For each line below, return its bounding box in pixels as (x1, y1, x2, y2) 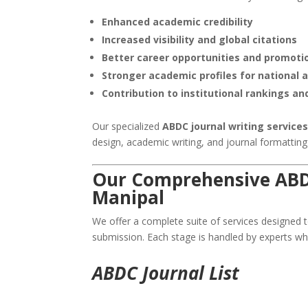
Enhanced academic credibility (102, 15, 254, 29)
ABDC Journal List (92, 261, 240, 286)
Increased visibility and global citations (102, 33, 298, 47)
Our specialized (92, 120, 163, 133)
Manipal (92, 185, 165, 210)
